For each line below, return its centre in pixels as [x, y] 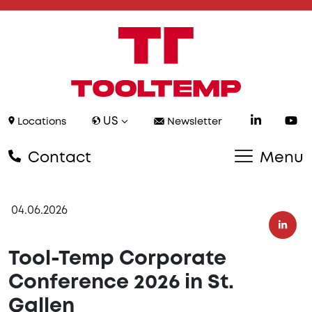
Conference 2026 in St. [121, 283]
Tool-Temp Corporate [117, 259]
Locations [40, 123]
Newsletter [193, 123]
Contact [57, 158]
